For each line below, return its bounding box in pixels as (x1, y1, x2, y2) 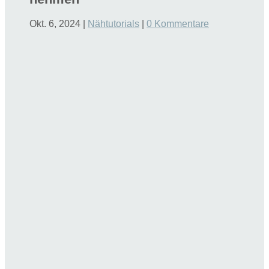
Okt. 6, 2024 (29, 19, 81, 29)
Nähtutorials (88, 19, 140, 29)
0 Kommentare (147, 19, 210, 29)
